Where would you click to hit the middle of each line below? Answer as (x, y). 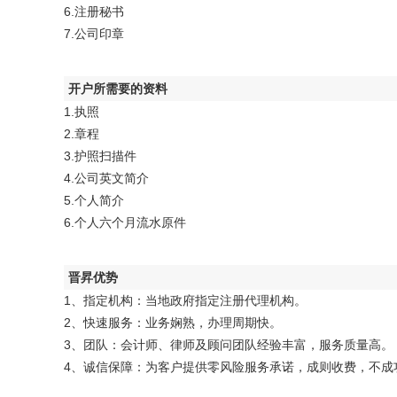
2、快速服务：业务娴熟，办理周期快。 (173, 323)
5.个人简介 (94, 200)
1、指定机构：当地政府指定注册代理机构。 (185, 300)
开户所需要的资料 (118, 89)
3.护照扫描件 (100, 156)
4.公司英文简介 (106, 178)
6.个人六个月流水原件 (125, 222)
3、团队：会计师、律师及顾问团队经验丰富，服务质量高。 (229, 345)
